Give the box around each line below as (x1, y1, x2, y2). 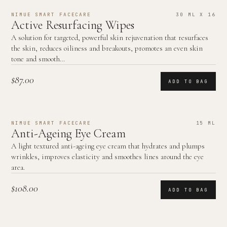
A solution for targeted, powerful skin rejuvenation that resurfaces (11, 33, 208, 42)
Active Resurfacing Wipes (11, 18, 134, 32)
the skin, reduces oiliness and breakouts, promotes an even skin (11, 44, 203, 53)
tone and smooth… (11, 54, 65, 63)
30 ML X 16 (176, 11, 216, 18)
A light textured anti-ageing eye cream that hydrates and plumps (11, 141, 205, 150)
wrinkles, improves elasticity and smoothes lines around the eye (11, 152, 204, 161)
